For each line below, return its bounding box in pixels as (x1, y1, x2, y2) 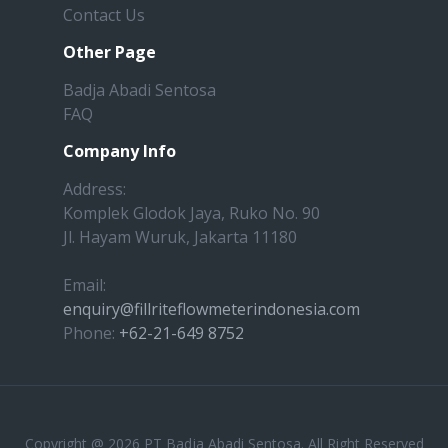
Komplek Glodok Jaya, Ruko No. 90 (63, 201, 320, 224)
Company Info (63, 139, 176, 162)
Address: (63, 177, 126, 200)
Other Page (63, 40, 156, 63)
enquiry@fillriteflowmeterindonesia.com (63, 297, 360, 320)
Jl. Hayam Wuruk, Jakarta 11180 (63, 225, 297, 248)
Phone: (63, 321, 119, 344)
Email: (63, 273, 106, 296)
